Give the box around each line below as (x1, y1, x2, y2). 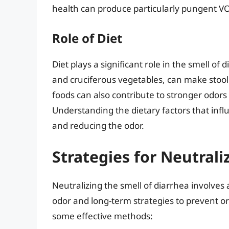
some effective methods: (52, 210, 153, 222)
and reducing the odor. (52, 119, 144, 131)
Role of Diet (52, 29, 122, 47)
